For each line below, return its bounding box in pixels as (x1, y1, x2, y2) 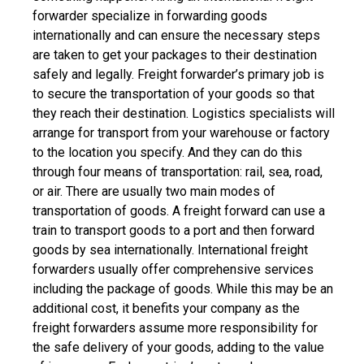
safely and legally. (32, 66, 134, 82)
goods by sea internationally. (32, 241, 194, 258)
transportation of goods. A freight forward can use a (32, 202, 325, 219)
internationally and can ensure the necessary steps (32, 27, 320, 43)
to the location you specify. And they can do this (32, 144, 302, 160)
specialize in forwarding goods (88, 7, 267, 24)
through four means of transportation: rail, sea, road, (32, 163, 323, 180)
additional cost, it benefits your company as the (32, 300, 300, 316)
